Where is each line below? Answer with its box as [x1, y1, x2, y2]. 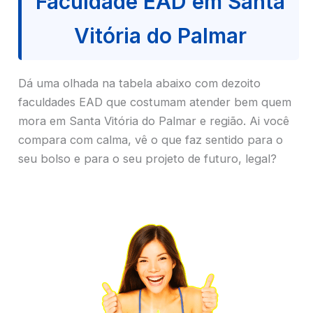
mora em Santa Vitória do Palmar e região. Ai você [18, 113, 289, 128]
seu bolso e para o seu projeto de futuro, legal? [18, 151, 277, 166]
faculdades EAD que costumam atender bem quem [18, 94, 291, 109]
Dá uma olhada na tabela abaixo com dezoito [18, 75, 261, 90]
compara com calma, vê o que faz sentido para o [18, 132, 283, 147]
